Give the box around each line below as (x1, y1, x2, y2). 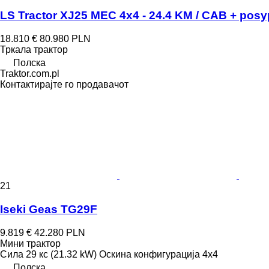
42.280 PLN (34, 227, 85, 238)
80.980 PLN (40, 34, 91, 44)
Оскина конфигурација (99, 249, 200, 259)
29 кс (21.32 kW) (26, 249, 97, 259)
